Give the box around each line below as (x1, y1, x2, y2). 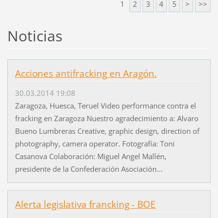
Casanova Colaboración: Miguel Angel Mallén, (15, 151, 166, 162)
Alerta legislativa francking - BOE (15, 198, 156, 211)
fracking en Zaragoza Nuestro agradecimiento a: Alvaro (15, 113, 199, 124)
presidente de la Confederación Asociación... (15, 164, 163, 174)
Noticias (7, 26, 62, 46)
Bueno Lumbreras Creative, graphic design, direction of (15, 126, 200, 136)
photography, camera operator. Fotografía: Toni (15, 139, 175, 149)
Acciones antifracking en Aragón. (15, 67, 157, 80)
